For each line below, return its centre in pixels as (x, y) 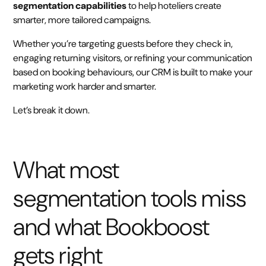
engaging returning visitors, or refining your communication (133, 58)
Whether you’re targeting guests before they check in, (123, 44)
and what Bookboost (111, 227)
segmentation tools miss (129, 198)
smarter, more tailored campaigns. (83, 20)
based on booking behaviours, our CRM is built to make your (133, 72)
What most (66, 170)
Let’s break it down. (52, 110)
